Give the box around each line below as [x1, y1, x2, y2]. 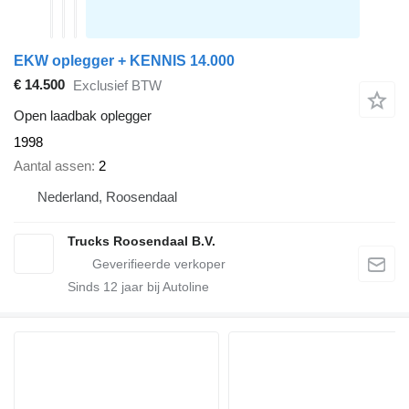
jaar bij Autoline [118, 279, 209, 295]
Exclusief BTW [73, 78, 162, 94]
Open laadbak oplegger [14, 107, 152, 123]
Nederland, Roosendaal [37, 189, 177, 205]
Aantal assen [14, 158, 91, 174]
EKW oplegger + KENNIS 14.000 [14, 52, 235, 68]
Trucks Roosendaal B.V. [68, 234, 215, 249]
